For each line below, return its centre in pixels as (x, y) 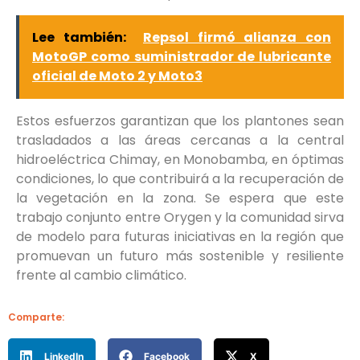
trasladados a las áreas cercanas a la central (180, 140)
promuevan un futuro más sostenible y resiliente (180, 256)
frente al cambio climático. (101, 275)
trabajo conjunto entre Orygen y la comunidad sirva (180, 217)
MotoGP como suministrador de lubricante (182, 56)
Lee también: (79, 37)
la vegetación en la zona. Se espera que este (180, 198)
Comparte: (36, 317)
